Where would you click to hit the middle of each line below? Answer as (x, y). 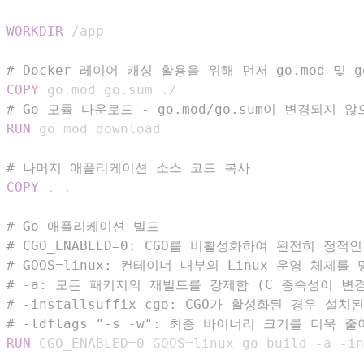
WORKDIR (35, 32)
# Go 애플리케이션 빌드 (83, 227)
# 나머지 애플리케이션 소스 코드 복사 (128, 168)
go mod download (96, 129)
